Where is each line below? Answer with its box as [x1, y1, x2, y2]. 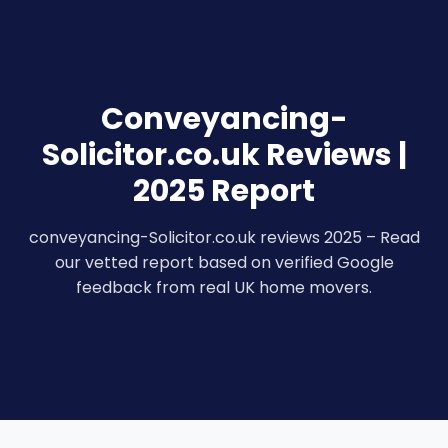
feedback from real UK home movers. [76, 275, 372, 299]
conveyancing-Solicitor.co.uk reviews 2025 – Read [28, 225, 420, 249]
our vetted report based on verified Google [54, 250, 394, 274]
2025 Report [133, 169, 315, 212]
